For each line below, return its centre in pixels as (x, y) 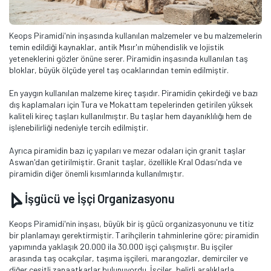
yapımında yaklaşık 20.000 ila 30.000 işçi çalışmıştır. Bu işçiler (121, 247)
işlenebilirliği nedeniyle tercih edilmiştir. (80, 128)
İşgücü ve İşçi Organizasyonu (99, 199)
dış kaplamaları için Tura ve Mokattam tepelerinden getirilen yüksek (131, 105)
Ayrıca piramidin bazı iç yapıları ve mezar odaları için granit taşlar (127, 151)
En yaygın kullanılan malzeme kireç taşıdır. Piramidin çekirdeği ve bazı (133, 93)
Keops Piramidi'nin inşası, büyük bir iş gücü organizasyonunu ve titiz (131, 224)
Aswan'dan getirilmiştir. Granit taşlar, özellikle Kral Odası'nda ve (126, 162)
